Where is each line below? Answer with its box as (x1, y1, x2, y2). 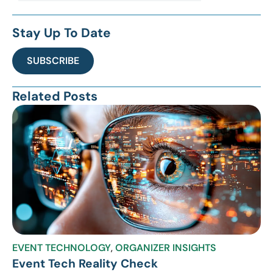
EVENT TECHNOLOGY (12, 241, 111, 255)
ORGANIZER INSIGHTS (115, 241, 216, 255)
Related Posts (12, 87, 97, 104)
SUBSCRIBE (27, 54, 79, 67)
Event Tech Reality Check (12, 256, 158, 272)
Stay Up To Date (12, 24, 111, 41)
